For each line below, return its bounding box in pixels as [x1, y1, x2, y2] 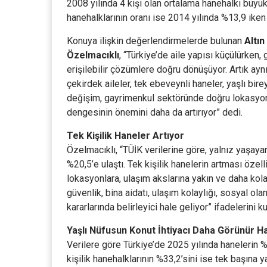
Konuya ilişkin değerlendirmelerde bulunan [67, 35, 244, 46]
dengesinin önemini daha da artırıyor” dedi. [67, 107, 243, 118]
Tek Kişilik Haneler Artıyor [67, 130, 184, 141]
